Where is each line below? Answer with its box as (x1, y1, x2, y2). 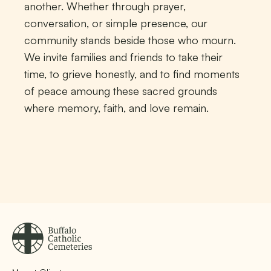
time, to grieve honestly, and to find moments (24, 67, 240, 80)
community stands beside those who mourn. (24, 33, 236, 47)
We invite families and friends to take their (24, 50, 223, 64)
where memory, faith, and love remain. (24, 101, 212, 114)
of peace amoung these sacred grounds (24, 84, 217, 97)
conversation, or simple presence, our (24, 16, 207, 30)
